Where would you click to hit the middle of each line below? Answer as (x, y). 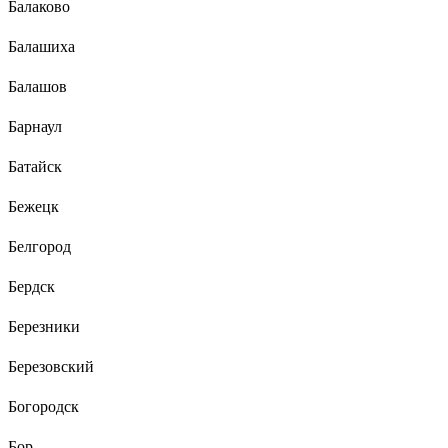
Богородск (43, 406)
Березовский (51, 366)
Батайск (35, 166)
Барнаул (35, 126)
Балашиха (41, 46)
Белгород (39, 246)
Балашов (37, 86)
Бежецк (33, 206)
